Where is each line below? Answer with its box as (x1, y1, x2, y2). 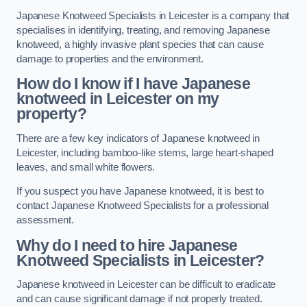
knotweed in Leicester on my (16, 90, 219, 108)
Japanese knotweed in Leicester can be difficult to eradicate (16, 279, 276, 291)
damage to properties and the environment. (16, 53, 204, 64)
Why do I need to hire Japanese (16, 236, 238, 254)
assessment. (16, 214, 74, 226)
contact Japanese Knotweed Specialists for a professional (16, 200, 269, 212)
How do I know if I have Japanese (16, 75, 251, 93)
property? (16, 105, 90, 123)
